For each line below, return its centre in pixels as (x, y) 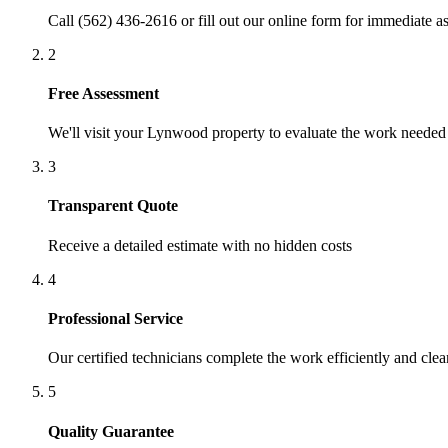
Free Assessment (103, 93)
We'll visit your (97, 133)
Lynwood (177, 133)
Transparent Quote (113, 206)
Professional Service (115, 318)
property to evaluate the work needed (327, 133)
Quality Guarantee (111, 431)
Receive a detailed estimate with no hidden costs (200, 245)
